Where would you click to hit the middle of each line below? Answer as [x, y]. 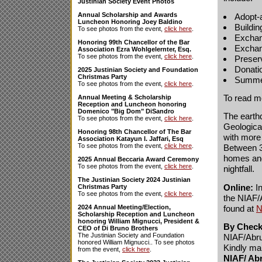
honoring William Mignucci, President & [139, 221]
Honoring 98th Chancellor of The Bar [135, 132]
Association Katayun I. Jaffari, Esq [131, 139]
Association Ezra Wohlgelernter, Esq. [135, 49]
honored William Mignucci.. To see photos [136, 242]
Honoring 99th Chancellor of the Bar [134, 42]
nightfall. [239, 169]
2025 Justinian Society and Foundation [138, 70]
